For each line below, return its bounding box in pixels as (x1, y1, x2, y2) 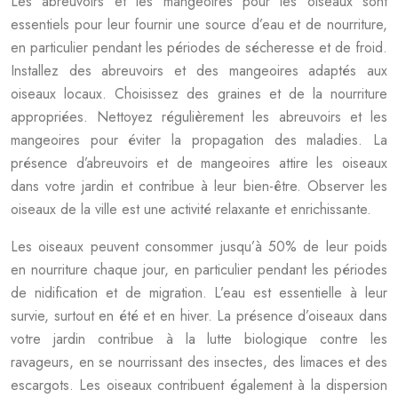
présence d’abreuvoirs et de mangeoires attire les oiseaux (11, 153, 387, 173)
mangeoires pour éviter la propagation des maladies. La (11, 130, 387, 150)
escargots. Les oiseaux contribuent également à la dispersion (11, 375, 387, 395)
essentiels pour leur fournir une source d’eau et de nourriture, (11, 14, 387, 35)
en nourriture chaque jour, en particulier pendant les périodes (11, 259, 387, 280)
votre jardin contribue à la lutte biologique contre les (11, 329, 387, 349)
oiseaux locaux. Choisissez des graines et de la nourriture (11, 84, 387, 104)
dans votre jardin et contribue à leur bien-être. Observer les (11, 176, 387, 196)
